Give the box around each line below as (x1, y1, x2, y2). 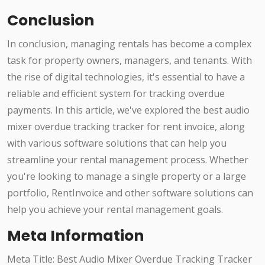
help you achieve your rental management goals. (7, 203, 223, 216)
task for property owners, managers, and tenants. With (7, 54, 252, 67)
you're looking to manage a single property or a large (7, 170, 246, 183)
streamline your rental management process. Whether (7, 153, 248, 167)
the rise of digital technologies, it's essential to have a (7, 70, 245, 84)
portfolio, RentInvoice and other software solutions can (7, 186, 253, 200)
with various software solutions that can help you (7, 137, 227, 150)
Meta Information (7, 225, 144, 247)
